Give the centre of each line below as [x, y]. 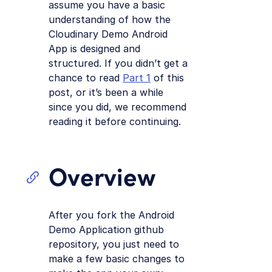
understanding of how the [110, 19]
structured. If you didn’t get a [118, 63]
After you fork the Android [111, 215]
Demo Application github [106, 229]
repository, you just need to [114, 244]
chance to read [86, 77]
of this [167, 77]
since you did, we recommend [117, 107]
